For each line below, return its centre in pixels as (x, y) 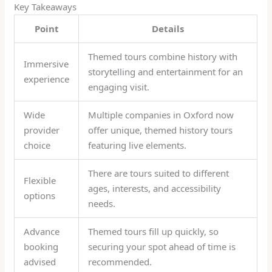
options (40, 195)
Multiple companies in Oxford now (161, 114)
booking (41, 246)
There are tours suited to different (159, 173)
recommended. (120, 261)
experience (47, 79)
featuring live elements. (138, 145)
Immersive (46, 63)
